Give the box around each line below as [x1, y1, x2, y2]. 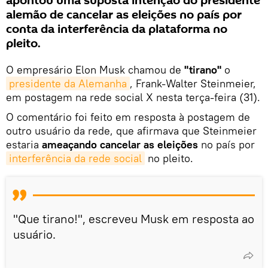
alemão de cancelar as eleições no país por [6, 6, 242, 23]
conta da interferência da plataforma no [6, 20, 227, 38]
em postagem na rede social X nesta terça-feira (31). [6, 90, 260, 104]
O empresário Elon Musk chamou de [6, 62, 184, 77]
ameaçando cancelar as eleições [42, 137, 198, 151]
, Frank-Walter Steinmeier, [130, 76, 256, 90]
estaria [6, 137, 42, 151]
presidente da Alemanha [9, 76, 127, 90]
